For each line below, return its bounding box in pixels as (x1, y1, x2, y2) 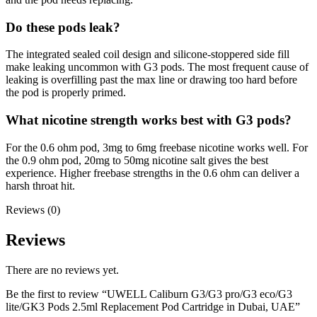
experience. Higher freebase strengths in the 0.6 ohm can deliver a (6, 166, 299, 179)
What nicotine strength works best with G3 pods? (6, 113, 292, 128)
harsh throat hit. (6, 179, 75, 192)
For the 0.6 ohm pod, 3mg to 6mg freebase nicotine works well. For (6, 141, 308, 154)
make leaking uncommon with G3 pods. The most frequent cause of (6, 61, 309, 74)
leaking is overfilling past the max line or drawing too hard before (6, 74, 297, 86)
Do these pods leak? (6, 19, 120, 35)
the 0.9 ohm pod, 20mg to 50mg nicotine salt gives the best (6, 154, 268, 166)
